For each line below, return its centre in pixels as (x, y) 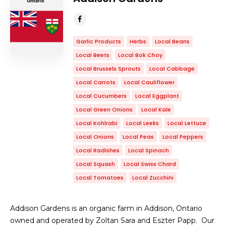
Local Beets (93, 55)
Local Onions (95, 137)
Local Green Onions (104, 109)
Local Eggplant (157, 96)
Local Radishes (98, 150)
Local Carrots (96, 82)
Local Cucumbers (101, 96)
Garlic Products (99, 41)
